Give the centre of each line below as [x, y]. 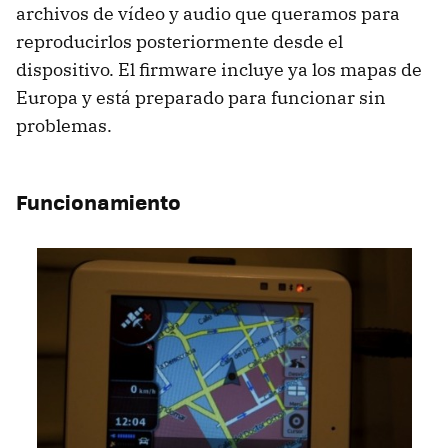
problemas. [64, 125]
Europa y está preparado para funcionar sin [201, 97]
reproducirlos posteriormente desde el [179, 41]
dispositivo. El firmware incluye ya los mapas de [219, 69]
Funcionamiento [98, 201]
